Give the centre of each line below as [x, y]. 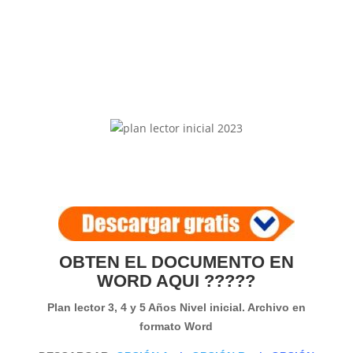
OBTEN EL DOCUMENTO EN [176, 262]
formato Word [176, 327]
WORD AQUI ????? [176, 281]
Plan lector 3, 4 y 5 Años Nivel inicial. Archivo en [176, 308]
